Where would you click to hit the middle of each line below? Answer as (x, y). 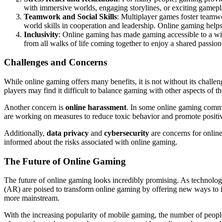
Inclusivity (41, 34)
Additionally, (25, 133)
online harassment (96, 107)
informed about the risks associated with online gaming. (91, 142)
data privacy (68, 133)
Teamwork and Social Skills (70, 16)
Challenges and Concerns (55, 62)
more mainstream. (32, 198)
